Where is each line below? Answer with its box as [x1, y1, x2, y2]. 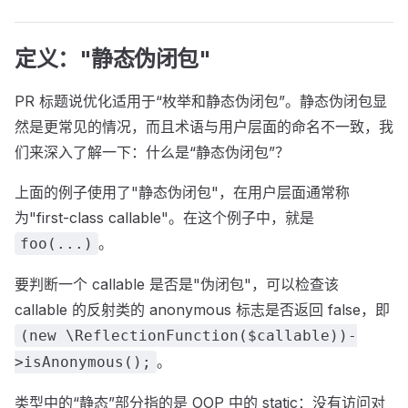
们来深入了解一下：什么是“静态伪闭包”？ [15, 143, 290, 161]
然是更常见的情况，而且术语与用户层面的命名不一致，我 [15, 117, 393, 136]
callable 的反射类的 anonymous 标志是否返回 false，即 [15, 301, 390, 319]
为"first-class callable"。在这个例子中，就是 [15, 209, 314, 227]
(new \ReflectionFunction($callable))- [20, 327, 357, 344]
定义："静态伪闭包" [15, 46, 211, 72]
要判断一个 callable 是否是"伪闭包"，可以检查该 [15, 275, 339, 293]
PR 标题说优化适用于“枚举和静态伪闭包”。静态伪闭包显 [15, 92, 387, 110]
